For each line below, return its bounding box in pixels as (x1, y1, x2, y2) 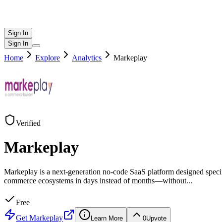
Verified (16, 119, 41, 127)
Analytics (72, 54, 102, 62)
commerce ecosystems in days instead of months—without (4, 176, 186, 185)
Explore (35, 54, 60, 62)
